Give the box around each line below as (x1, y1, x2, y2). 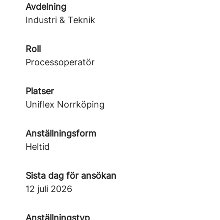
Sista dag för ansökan (26, 170, 116, 181)
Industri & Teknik (26, 15, 95, 25)
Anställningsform (26, 128, 96, 138)
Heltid (26, 141, 50, 152)
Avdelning (26, 1, 66, 12)
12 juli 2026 (26, 184, 72, 194)
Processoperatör (26, 57, 95, 67)
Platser (26, 86, 54, 96)
